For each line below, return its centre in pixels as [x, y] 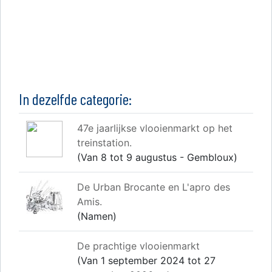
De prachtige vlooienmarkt [138, 246]
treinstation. [104, 143]
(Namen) [97, 216]
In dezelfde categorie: [75, 99]
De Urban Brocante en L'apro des [154, 187]
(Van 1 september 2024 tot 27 [146, 260]
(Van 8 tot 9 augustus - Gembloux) [157, 157]
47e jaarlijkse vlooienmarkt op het [155, 128]
